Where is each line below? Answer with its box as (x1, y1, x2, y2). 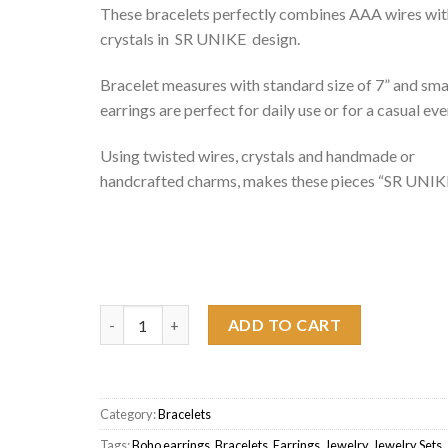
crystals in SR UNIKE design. (99, 29, 300, 49)
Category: (99, 406, 158, 423)
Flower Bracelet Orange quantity (98, 307, 323, 325)
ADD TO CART (227, 315, 342, 335)
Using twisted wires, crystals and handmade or (99, 145, 415, 165)
